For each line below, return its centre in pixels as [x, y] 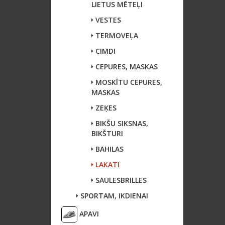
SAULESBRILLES [120, 180]
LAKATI [106, 164]
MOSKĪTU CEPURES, [128, 82]
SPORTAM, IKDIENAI [113, 196]
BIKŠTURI [107, 133]
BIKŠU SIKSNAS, [121, 123]
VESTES [107, 20]
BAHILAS [108, 149]
